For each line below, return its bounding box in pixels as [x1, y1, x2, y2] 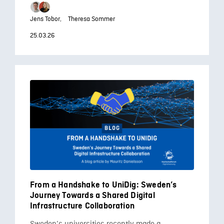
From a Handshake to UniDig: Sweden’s [30, 180, 177, 189]
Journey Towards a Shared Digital [30, 190, 155, 200]
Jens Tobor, [30, 14, 61, 23]
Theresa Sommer [68, 14, 115, 23]
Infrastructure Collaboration [30, 201, 135, 210]
